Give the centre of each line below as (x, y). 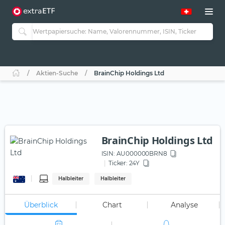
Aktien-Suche (57, 73)
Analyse (184, 205)
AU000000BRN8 (141, 154)
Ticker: (118, 163)
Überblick (41, 205)
